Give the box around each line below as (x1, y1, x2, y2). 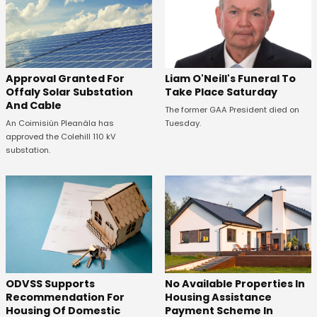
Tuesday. (164, 117, 201, 129)
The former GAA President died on (164, 104, 299, 115)
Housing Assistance (164, 290, 272, 305)
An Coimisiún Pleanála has (6, 117, 114, 129)
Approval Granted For (6, 71, 125, 86)
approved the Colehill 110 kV (6, 131, 116, 142)
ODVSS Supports (6, 277, 95, 292)
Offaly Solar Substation (6, 85, 133, 99)
